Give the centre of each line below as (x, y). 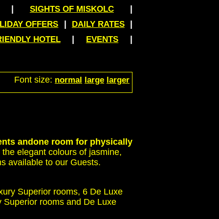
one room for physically (83, 142)
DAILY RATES (98, 24)
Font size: (34, 80)
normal (68, 80)
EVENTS (102, 39)
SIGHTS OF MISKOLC (72, 9)
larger (118, 80)
